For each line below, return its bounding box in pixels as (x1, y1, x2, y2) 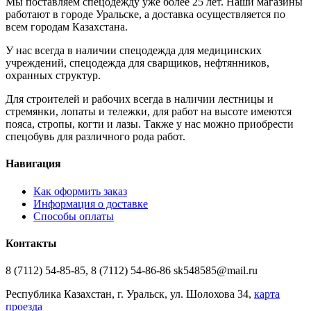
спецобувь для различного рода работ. (6, 131, 185, 143)
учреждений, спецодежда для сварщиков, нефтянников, (6, 57, 269, 69)
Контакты (6, 237, 57, 249)
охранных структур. (6, 69, 101, 82)
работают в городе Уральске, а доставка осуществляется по (6, 8, 285, 21)
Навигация (6, 158, 61, 170)
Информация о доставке (33, 197, 148, 210)
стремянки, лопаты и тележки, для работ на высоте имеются (6, 106, 292, 118)
